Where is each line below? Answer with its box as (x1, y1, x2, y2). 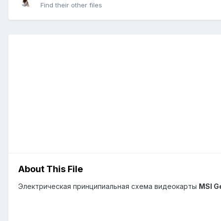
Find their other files (40, 1, 102, 9)
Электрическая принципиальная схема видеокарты (18, 182, 199, 190)
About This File (18, 163, 83, 174)
